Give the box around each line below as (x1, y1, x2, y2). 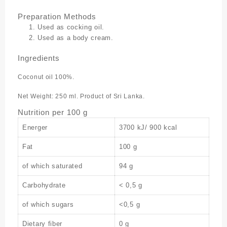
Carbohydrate (22, 181, 66, 189)
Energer (22, 124, 48, 131)
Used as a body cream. (37, 33, 113, 42)
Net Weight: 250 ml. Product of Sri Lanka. (18, 93, 145, 100)
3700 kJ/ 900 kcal (119, 124, 177, 131)
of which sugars (22, 201, 74, 208)
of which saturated (22, 162, 83, 170)
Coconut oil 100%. (18, 73, 74, 81)
